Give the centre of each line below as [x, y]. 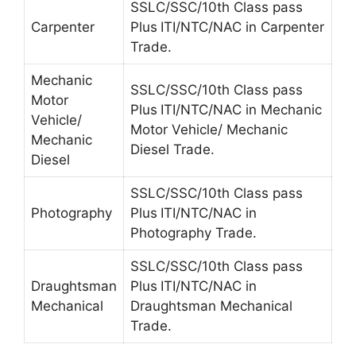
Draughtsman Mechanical [211, 306]
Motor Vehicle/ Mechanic [209, 130]
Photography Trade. [193, 233]
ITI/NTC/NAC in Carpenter [242, 27]
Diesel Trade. [172, 150]
